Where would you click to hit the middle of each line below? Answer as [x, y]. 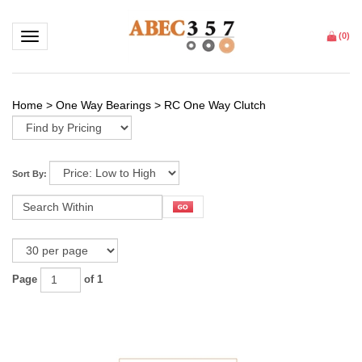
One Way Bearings [103, 105]
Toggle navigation [63, 36]
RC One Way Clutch [215, 105]
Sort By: [29, 174]
